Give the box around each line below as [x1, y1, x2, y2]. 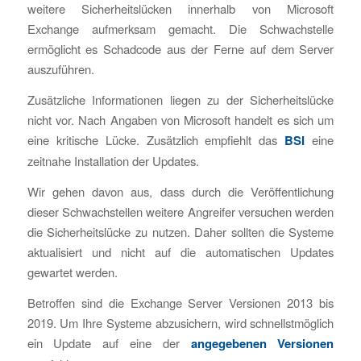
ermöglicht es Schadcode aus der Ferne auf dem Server [27, 40, 334, 58]
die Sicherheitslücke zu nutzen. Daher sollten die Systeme [27, 222, 334, 240]
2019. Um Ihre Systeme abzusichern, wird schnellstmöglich [27, 313, 334, 331]
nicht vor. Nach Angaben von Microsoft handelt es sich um [27, 111, 334, 129]
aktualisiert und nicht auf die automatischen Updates [27, 243, 334, 260]
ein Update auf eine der [27, 334, 191, 351]
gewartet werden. [27, 263, 118, 280]
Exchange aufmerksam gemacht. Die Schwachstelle [27, 20, 334, 38]
